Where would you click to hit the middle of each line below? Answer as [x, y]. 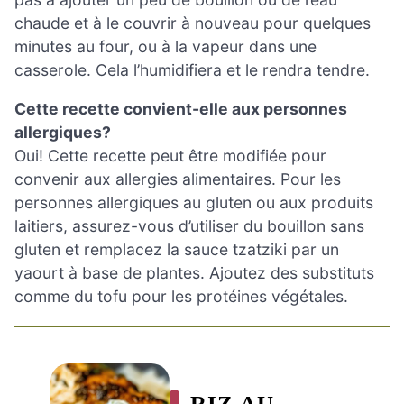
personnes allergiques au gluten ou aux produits [194, 203]
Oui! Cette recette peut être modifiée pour [170, 156]
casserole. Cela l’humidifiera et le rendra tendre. [192, 69]
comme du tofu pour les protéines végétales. [181, 297]
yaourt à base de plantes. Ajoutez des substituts [194, 273]
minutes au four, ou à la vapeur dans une [165, 46]
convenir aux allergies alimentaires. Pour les [178, 179]
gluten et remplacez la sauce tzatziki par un [177, 250]
